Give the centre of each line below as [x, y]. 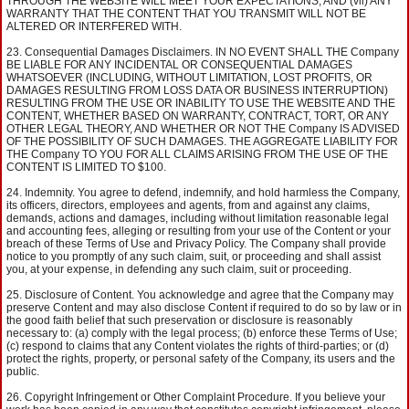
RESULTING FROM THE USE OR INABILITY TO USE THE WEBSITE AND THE [201, 103]
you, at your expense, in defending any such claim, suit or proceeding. [179, 269]
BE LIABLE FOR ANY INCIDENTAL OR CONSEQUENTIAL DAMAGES [179, 65]
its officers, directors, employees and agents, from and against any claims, [188, 205]
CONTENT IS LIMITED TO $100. [86, 167]
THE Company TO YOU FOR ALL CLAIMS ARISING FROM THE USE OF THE [197, 154]
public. [23, 372]
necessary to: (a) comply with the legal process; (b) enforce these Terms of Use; [202, 333]
